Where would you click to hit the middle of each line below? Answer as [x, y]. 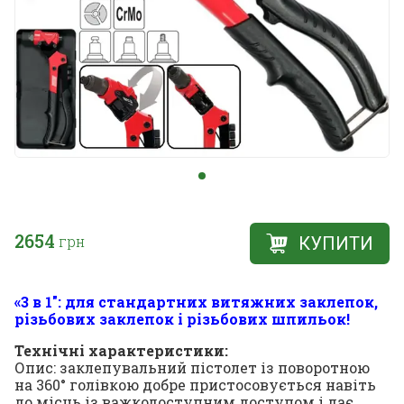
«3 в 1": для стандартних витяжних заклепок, [196, 301]
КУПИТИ [336, 243]
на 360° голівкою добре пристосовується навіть [195, 384]
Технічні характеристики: [121, 350]
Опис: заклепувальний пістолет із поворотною [192, 367]
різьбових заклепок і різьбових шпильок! [182, 318]
